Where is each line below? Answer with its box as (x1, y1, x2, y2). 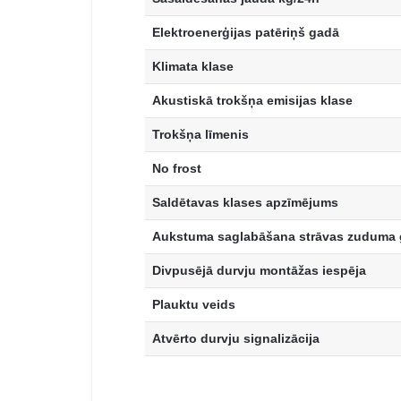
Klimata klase (152, 59, 234, 74)
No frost (152, 161, 201, 176)
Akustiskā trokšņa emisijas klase (152, 93, 353, 108)
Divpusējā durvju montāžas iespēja (152, 263, 366, 278)
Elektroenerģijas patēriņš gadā (152, 25, 339, 40)
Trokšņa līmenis (152, 127, 249, 142)
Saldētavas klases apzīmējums (152, 195, 338, 210)
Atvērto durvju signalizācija (152, 331, 320, 346)
